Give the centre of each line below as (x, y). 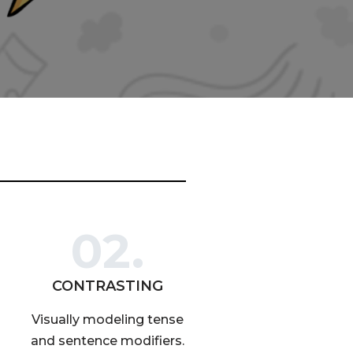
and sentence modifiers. (107, 341)
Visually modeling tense (107, 320)
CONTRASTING (107, 286)
